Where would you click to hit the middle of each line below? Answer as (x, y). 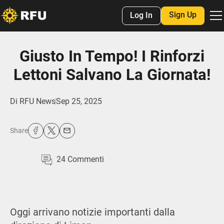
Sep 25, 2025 (79, 101)
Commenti (85, 159)
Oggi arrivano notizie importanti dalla (92, 212)
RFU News (37, 101)
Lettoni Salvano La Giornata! (112, 75)
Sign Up (182, 15)
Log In (141, 15)
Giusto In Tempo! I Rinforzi (112, 56)
